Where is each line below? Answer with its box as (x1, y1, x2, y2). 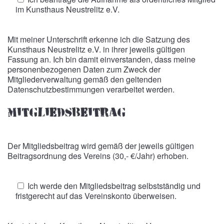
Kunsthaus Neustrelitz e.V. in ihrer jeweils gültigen (7, 43, 185, 55)
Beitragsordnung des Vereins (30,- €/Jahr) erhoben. (7, 150, 188, 161)
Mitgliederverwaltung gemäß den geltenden (7, 73, 161, 85)
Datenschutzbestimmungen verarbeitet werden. (7, 83, 174, 95)
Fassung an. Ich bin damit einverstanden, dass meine (7, 53, 195, 65)
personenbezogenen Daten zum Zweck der (7, 63, 160, 75)
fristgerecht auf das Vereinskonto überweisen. (15, 190, 176, 201)
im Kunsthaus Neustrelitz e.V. (15, 3, 119, 15)
